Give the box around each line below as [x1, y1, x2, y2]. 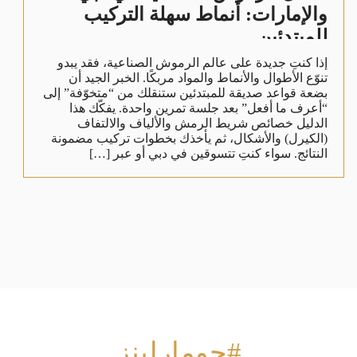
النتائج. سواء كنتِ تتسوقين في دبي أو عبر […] [89, 146, 328, 160]
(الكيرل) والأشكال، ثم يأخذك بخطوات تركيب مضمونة [51, 131, 328, 145]
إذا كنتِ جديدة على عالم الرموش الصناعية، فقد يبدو [57, 55, 328, 69]
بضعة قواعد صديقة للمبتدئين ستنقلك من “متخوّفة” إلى [43, 85, 328, 100]
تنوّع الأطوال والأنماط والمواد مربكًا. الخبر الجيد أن [69, 70, 328, 84]
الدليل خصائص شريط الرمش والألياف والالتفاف [77, 116, 328, 130]
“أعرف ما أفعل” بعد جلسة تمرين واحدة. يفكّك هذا [69, 100, 328, 115]
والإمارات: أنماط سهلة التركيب [84, 3, 328, 25]
